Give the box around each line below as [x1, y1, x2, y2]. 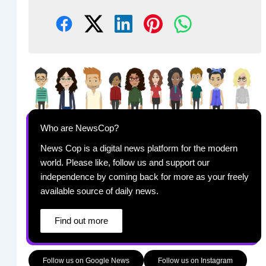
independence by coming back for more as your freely [40, 172, 249, 182]
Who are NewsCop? [40, 123, 119, 134]
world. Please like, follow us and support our [40, 158, 210, 168]
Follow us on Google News [42, 256, 129, 264]
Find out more [54, 216, 108, 226]
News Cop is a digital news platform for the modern [40, 144, 237, 154]
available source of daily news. [40, 186, 159, 197]
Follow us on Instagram [157, 256, 233, 264]
